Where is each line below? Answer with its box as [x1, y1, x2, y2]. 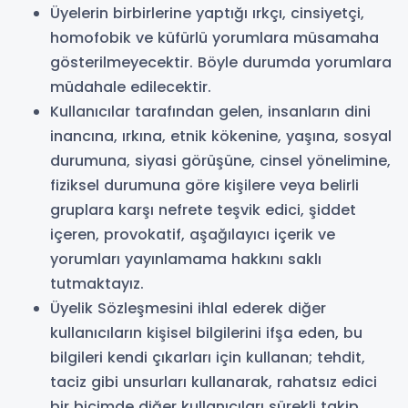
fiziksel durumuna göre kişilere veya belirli [50, 175, 359, 196]
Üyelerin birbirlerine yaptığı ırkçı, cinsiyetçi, [50, 3, 364, 24]
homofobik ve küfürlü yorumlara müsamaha [50, 27, 379, 48]
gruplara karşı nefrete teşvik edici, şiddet [50, 199, 356, 220]
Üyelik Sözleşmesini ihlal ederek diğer [50, 298, 326, 319]
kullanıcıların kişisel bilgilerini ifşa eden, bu [50, 322, 362, 343]
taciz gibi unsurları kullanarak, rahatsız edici [50, 372, 377, 393]
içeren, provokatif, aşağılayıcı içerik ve [50, 224, 335, 245]
